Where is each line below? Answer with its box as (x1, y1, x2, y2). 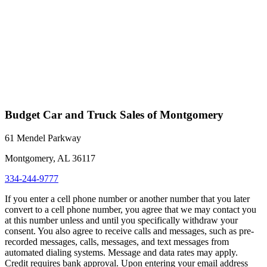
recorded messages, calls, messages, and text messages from (5, 236, 229, 247)
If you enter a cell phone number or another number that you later (5, 193, 250, 204)
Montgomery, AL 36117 (5, 153, 95, 163)
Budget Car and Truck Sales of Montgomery (5, 108, 223, 121)
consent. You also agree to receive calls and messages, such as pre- (5, 225, 254, 236)
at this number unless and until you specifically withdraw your (5, 215, 238, 225)
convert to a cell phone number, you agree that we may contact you (5, 204, 256, 215)
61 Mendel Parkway (5, 132, 81, 143)
